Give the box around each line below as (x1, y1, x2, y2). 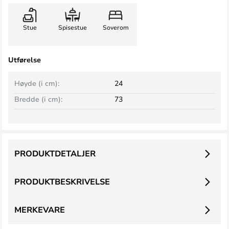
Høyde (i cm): (14, 78, 59, 88)
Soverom (102, 23, 129, 31)
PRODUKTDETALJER (14, 148, 96, 159)
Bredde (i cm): (14, 94, 62, 104)
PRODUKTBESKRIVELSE (14, 176, 110, 187)
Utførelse (8, 55, 41, 64)
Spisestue (58, 23, 87, 31)
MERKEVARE (14, 204, 65, 215)
